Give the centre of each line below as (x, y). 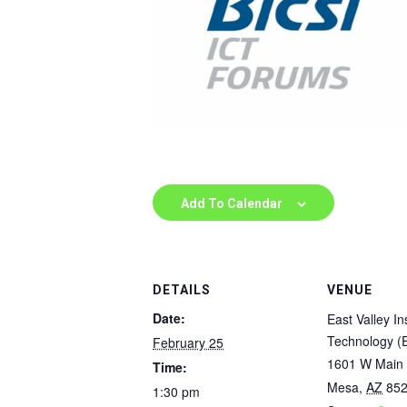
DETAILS (182, 290)
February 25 (188, 342)
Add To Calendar (232, 203)
